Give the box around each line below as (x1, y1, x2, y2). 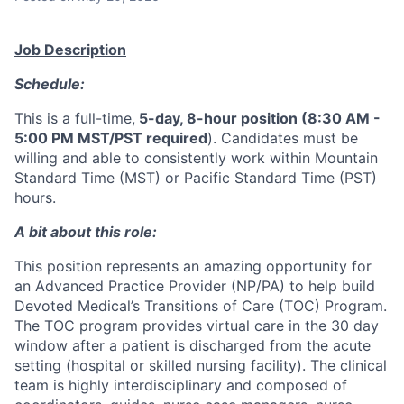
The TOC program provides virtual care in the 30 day (14, 317, 379, 335)
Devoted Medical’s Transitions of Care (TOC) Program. (14, 297, 387, 316)
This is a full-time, (14, 109, 135, 128)
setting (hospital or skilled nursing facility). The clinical (14, 356, 387, 375)
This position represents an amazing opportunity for (14, 257, 372, 276)
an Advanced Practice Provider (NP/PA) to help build (14, 277, 375, 296)
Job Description (14, 41, 126, 60)
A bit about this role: (14, 223, 157, 242)
